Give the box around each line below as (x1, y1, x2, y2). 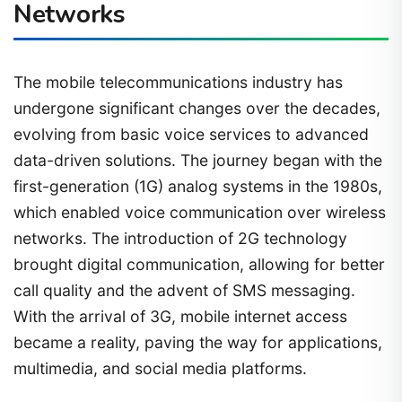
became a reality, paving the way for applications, (13, 332, 382, 352)
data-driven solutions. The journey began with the (13, 150, 382, 170)
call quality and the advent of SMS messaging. (13, 280, 355, 300)
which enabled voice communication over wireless (13, 202, 386, 222)
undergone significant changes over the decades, (13, 98, 380, 118)
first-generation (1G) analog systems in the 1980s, (13, 176, 382, 196)
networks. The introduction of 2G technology (13, 228, 347, 248)
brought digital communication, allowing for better (13, 254, 385, 274)
